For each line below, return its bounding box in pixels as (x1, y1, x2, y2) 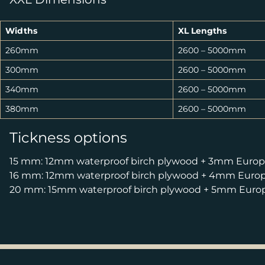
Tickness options (9, 129, 127, 146)
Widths (5, 25, 37, 36)
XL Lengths (178, 25, 227, 36)
